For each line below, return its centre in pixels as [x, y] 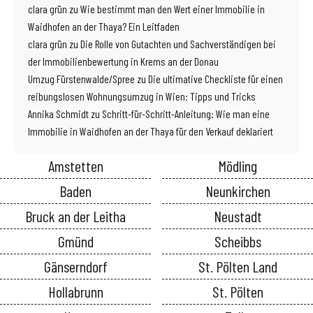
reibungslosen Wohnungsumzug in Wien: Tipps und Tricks [142, 96]
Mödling [238, 165]
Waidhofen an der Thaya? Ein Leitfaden [104, 26]
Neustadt [238, 216]
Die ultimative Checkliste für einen [216, 78]
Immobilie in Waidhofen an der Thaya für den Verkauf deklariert [151, 131]
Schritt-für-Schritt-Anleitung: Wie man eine [186, 113]
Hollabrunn [75, 291]
